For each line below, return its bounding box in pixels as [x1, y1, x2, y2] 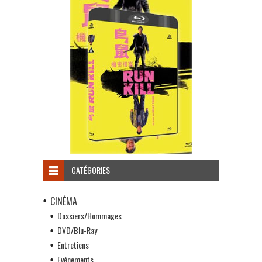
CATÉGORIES [71, 163, 110, 176]
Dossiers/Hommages [57, 209, 122, 222]
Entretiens [57, 238, 89, 251]
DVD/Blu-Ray [57, 223, 97, 236]
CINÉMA [50, 194, 77, 208]
